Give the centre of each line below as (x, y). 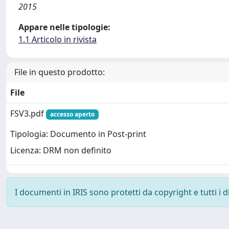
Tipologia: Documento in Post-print (78, 134)
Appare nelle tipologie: (64, 27)
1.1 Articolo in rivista (58, 39)
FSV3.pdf (28, 113)
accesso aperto (72, 114)
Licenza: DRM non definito (61, 151)
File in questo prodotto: (60, 72)
